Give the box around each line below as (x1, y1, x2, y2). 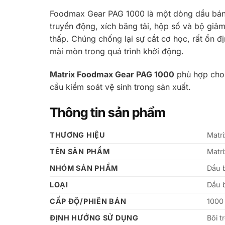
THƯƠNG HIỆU (49, 130, 105, 139)
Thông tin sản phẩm (49, 104, 166, 120)
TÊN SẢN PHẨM (49, 147, 110, 156)
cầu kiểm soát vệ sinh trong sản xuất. (49, 82, 191, 92)
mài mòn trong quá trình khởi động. (49, 46, 184, 57)
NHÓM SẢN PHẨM (49, 163, 119, 172)
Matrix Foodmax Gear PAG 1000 (49, 69, 174, 80)
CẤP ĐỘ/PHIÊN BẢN (49, 196, 127, 205)
